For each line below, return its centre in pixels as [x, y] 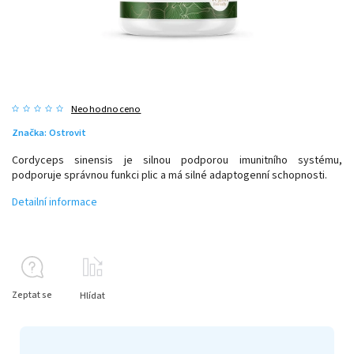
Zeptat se [32, 295]
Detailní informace [55, 202]
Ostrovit [68, 132]
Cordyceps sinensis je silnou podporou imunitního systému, [177, 160]
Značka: [30, 132]
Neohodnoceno [106, 109]
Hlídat [92, 296]
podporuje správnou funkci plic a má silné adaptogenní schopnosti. [171, 175]
